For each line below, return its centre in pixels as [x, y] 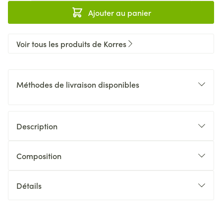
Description [37, 126]
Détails [29, 185]
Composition [39, 156]
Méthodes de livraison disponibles [78, 84]
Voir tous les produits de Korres [71, 44]
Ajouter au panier [119, 12]
